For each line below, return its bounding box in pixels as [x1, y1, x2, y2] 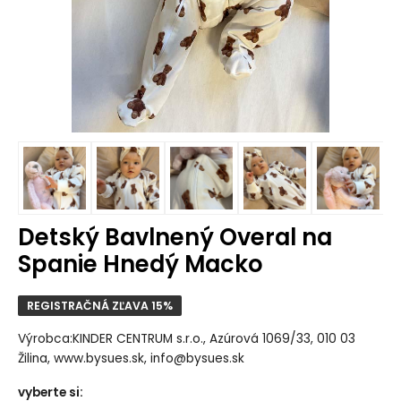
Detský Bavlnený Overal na [17, 220, 332, 253]
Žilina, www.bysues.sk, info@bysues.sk [17, 349, 244, 367]
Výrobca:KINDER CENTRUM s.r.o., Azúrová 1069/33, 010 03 [17, 329, 355, 347]
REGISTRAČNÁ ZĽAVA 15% [26, 297, 173, 313]
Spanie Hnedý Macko [17, 247, 263, 280]
